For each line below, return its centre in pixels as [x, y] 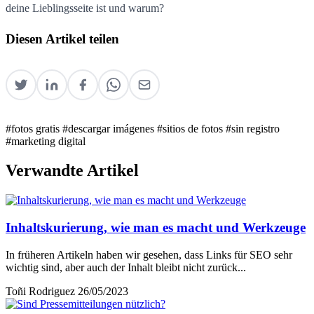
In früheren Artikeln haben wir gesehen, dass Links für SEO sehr [149, 254]
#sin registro [253, 128]
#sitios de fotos [191, 128]
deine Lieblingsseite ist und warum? [85, 8]
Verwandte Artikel [72, 171]
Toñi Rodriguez [40, 291]
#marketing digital [46, 141]
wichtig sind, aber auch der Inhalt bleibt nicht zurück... [126, 267]
